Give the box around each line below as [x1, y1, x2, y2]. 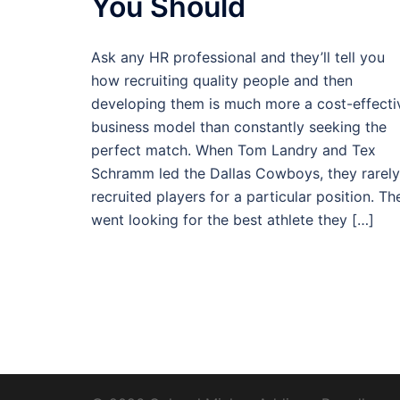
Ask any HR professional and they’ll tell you [91, 48, 385, 66]
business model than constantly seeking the [91, 118, 387, 136]
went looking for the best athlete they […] [91, 211, 374, 229]
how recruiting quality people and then [91, 71, 353, 89]
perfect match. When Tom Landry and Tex [91, 141, 376, 159]
